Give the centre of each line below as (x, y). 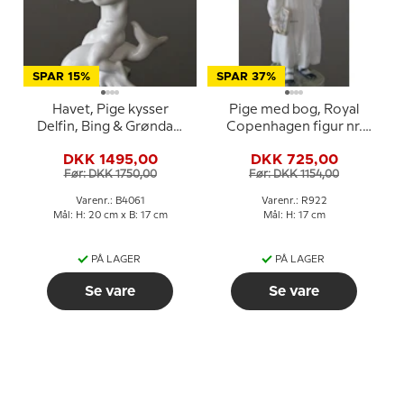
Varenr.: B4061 (110, 201)
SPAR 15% (61, 77)
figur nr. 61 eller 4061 (110, 144)
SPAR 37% (246, 77)
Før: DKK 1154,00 (294, 174)
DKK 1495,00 (110, 159)
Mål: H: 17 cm (294, 216)
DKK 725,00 (294, 159)
